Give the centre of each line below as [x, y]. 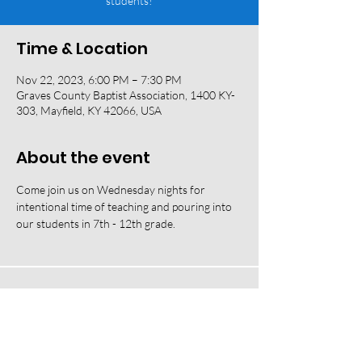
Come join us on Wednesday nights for [112, 189]
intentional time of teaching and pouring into [125, 206]
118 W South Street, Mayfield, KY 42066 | [128, 299]
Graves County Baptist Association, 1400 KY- [126, 95]
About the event [83, 158]
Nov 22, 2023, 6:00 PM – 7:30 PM [99, 80]
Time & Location [82, 48]
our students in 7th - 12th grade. [97, 223]
